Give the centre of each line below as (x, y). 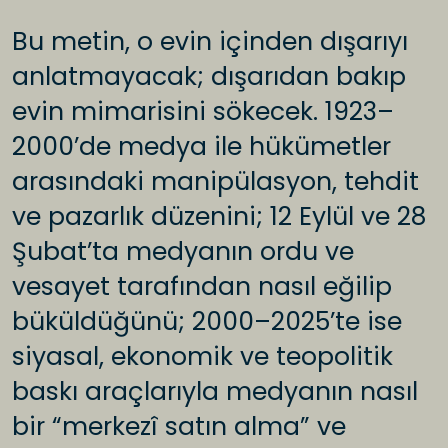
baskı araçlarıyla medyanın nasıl (215, 392)
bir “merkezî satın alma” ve (179, 427)
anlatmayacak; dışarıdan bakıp (209, 77)
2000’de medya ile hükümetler (201, 147)
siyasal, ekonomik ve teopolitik (202, 357)
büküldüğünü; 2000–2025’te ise (207, 322)
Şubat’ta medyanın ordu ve (183, 252)
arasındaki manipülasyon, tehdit (215, 182)
